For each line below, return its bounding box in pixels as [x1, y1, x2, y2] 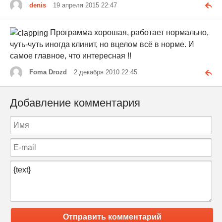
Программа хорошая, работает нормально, [48, 28, 209, 37]
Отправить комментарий [62, 212, 162, 221]
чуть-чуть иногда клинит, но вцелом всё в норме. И [10, 40, 194, 49]
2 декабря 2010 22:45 [74, 68, 137, 76]
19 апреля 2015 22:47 [53, 1, 117, 9]
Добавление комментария [10, 96, 140, 109]
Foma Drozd [29, 68, 67, 76]
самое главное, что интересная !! [10, 52, 131, 60]
